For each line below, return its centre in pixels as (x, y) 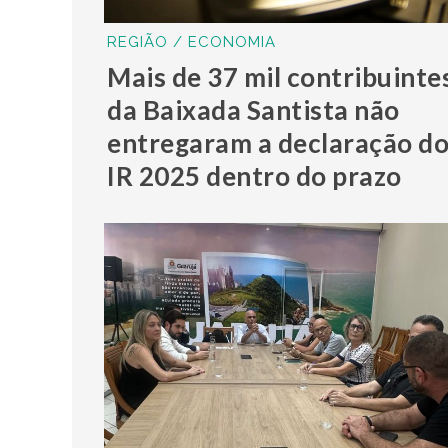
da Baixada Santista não (253, 109)
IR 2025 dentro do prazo (254, 175)
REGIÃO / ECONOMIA (192, 41)
